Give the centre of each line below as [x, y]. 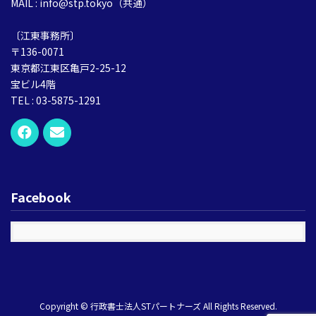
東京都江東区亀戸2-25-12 [68, 68]
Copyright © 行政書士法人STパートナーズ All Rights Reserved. [158, 306]
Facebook [41, 197]
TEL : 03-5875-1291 [56, 101]
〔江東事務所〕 [45, 36]
